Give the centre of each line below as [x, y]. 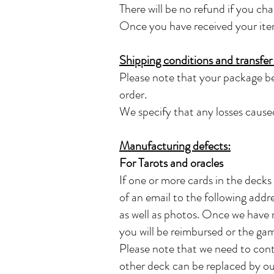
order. [133, 94]
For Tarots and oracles [171, 163]
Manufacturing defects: [175, 146]
